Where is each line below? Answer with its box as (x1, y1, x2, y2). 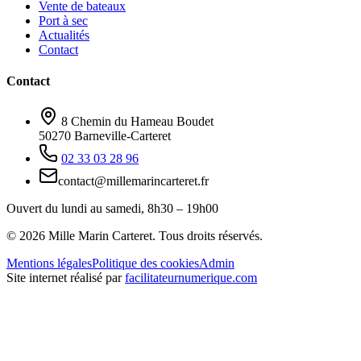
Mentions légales (6, 255, 92, 270)
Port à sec (39, 14, 88, 28)
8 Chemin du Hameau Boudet (58, 114, 214, 128)
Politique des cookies (92, 255, 199, 270)
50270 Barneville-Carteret (39, 128, 171, 143)
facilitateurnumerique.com (125, 270, 257, 284)
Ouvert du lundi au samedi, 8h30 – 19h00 (6, 201, 218, 215)
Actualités (39, 28, 89, 43)
